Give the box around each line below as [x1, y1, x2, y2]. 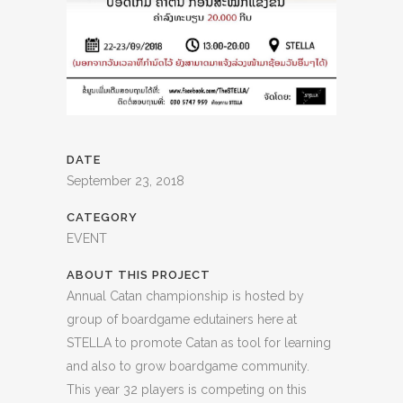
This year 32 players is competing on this [67, 382, 307, 398]
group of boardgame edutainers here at [67, 312, 297, 327]
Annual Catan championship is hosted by [67, 289, 304, 304]
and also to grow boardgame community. [67, 359, 309, 374]
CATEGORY [67, 210, 138, 225]
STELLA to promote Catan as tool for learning [67, 336, 331, 351]
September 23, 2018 [67, 174, 184, 189]
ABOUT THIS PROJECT [67, 268, 210, 282]
